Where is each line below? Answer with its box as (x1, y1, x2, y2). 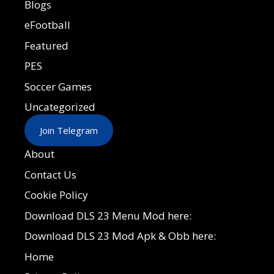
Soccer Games (24, 79, 92, 94)
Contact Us (24, 167, 76, 182)
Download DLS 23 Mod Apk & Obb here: (24, 229, 216, 243)
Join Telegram (40, 124, 98, 137)
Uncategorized (24, 100, 95, 114)
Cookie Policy (24, 188, 88, 202)
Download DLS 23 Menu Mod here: (24, 208, 191, 223)
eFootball (24, 18, 70, 32)
